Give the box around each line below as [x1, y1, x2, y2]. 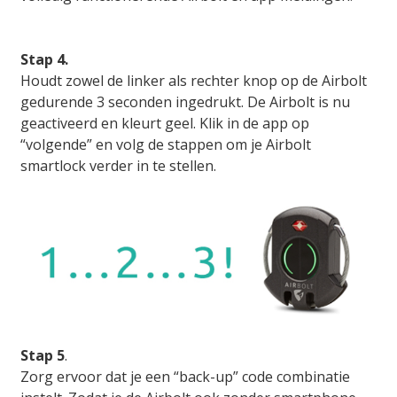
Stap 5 [20, 346, 65, 366]
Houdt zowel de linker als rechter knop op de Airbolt [20, 70, 367, 90]
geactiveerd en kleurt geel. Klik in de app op [20, 113, 309, 133]
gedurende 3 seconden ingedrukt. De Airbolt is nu [20, 91, 350, 112]
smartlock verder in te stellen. [20, 155, 216, 175]
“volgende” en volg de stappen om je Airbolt [20, 134, 311, 154]
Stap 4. [20, 49, 68, 69]
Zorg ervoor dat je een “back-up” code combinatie [20, 367, 350, 387]
